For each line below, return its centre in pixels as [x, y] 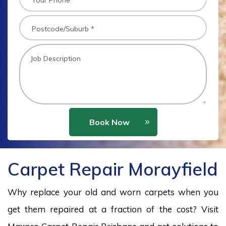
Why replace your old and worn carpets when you [113, 192]
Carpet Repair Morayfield [113, 169]
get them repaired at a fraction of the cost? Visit [113, 209]
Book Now [109, 122]
